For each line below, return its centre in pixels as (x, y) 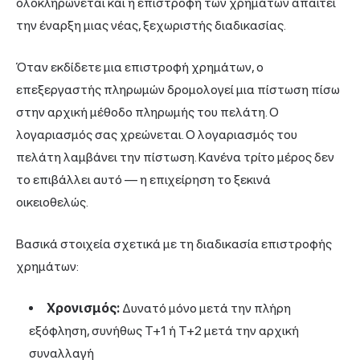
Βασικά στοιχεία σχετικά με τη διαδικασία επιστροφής (174, 243)
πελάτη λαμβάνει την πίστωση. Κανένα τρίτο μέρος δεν (175, 157)
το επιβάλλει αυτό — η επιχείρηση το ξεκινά (143, 179)
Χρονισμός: (83, 308)
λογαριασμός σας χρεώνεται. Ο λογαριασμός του (157, 134)
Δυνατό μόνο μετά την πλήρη (205, 308)
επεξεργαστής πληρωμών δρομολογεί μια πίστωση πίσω (178, 89)
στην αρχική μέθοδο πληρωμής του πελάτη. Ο (147, 112)
